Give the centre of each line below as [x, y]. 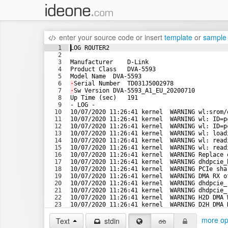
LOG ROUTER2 [90, 48]
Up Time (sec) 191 [104, 98]
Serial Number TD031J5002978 [124, 83]
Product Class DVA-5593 [113, 69]
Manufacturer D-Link [109, 62]
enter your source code [96, 37]
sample [215, 37]
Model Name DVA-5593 [106, 76]
